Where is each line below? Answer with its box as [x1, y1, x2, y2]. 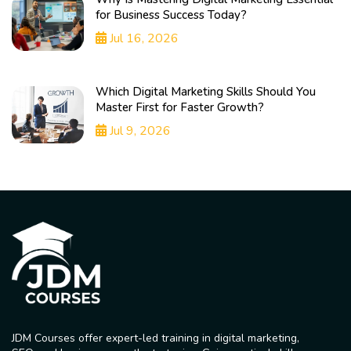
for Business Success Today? [96, 7, 248, 24]
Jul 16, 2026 [107, 30, 179, 48]
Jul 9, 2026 [107, 122, 172, 140]
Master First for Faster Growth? [96, 100, 265, 116]
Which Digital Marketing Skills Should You [96, 84, 317, 100]
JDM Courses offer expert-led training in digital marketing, [12, 330, 299, 346]
